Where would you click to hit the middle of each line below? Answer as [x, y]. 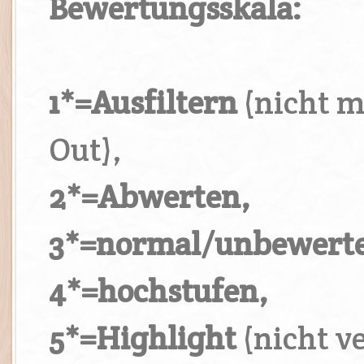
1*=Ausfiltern [146, 102]
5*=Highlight [146, 338]
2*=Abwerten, [149, 197]
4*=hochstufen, [158, 291]
